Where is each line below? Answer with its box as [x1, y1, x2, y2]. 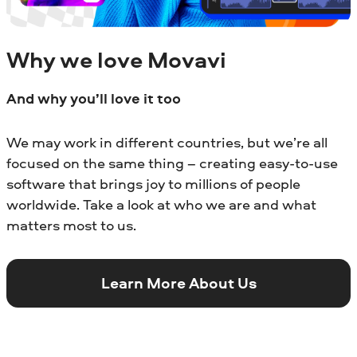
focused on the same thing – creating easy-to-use [6, 152, 338, 173]
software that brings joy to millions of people [6, 173, 300, 194]
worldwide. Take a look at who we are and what [6, 194, 316, 214]
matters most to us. [6, 214, 136, 235]
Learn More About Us [100, 272, 257, 293]
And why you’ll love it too [6, 88, 181, 108]
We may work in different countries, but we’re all [6, 131, 328, 152]
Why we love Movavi [6, 44, 226, 75]
